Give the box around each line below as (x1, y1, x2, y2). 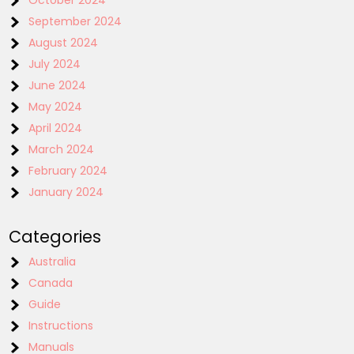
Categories (9, 225, 102, 248)
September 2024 (28, 13, 122, 29)
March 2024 (28, 141, 95, 157)
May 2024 (28, 99, 83, 115)
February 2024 (28, 163, 108, 179)
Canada (28, 275, 73, 291)
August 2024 (28, 35, 99, 51)
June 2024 (28, 77, 87, 93)
